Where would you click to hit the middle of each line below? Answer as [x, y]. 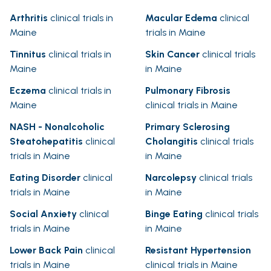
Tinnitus [28, 54]
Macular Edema [181, 18]
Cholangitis [171, 142]
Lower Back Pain [46, 250]
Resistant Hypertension [198, 250]
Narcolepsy [171, 178]
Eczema [28, 91]
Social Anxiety [43, 214]
